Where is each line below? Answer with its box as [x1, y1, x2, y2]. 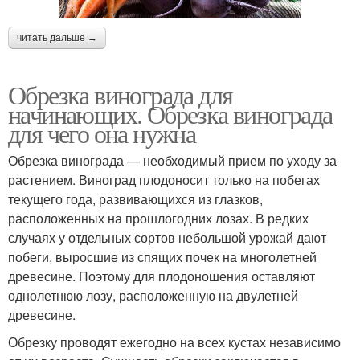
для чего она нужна [8, 115, 196, 150]
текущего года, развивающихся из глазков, [8, 189, 263, 208]
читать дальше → [17, 31, 97, 43]
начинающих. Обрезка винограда [8, 96, 333, 131]
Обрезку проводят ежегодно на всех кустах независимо [8, 332, 341, 351]
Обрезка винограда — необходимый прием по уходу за [8, 150, 337, 170]
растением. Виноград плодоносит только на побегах [8, 170, 320, 189]
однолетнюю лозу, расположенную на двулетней [8, 285, 298, 305]
